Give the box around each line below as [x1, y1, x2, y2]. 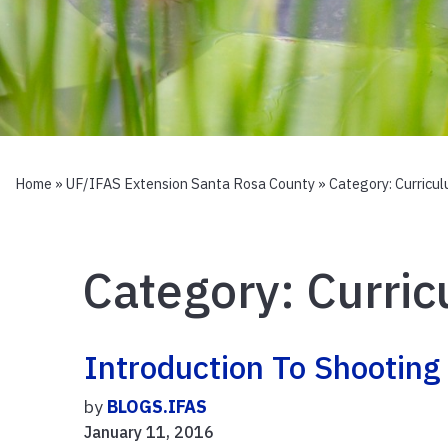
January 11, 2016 [84, 421, 215, 442]
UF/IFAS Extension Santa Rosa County [66, 174, 315, 194]
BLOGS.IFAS [107, 394, 208, 418]
